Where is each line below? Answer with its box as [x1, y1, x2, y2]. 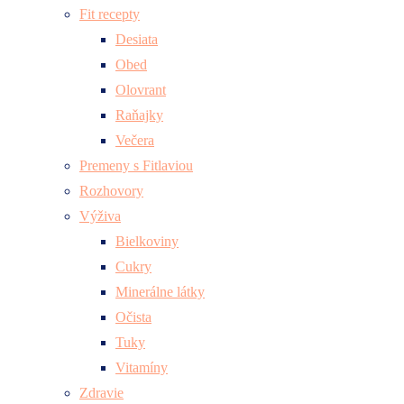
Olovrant [115, 81, 166, 97]
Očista [115, 308, 151, 325]
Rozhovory [79, 182, 143, 198]
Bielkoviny [115, 233, 179, 249]
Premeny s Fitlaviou [79, 157, 193, 173]
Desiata [115, 31, 158, 47]
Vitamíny [115, 359, 168, 375]
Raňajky [115, 106, 163, 123]
